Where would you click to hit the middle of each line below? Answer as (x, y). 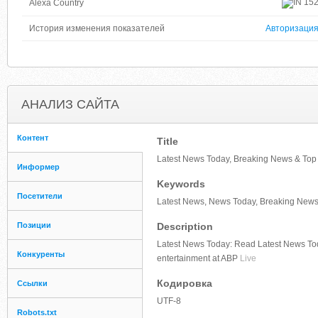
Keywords (181, 184)
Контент (33, 138)
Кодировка (185, 283)
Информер (38, 167)
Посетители (40, 196)
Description (185, 226)
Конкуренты (41, 254)
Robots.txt (37, 312)
